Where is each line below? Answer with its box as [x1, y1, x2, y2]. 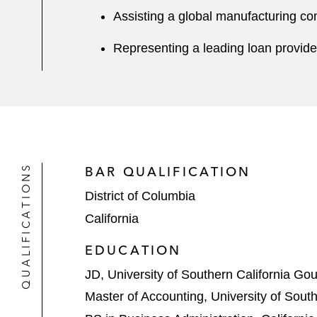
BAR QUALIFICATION [85, 163, 251, 180]
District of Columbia [85, 189, 195, 203]
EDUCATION [85, 241, 182, 258]
